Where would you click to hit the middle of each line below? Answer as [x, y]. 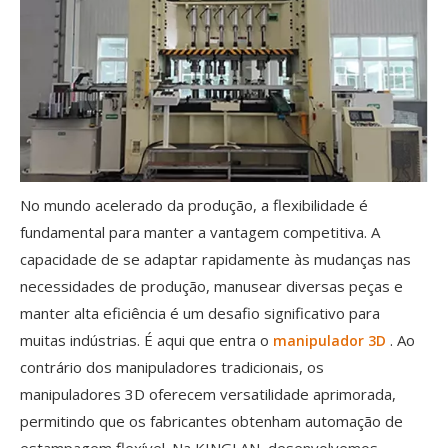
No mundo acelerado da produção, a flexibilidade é [194, 205]
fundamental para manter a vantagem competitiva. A [200, 232]
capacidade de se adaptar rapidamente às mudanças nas [215, 259]
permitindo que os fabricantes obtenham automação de [211, 421]
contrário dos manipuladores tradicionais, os [172, 367]
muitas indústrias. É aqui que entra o [146, 340]
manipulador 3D [331, 341]
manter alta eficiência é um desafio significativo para [200, 313]
